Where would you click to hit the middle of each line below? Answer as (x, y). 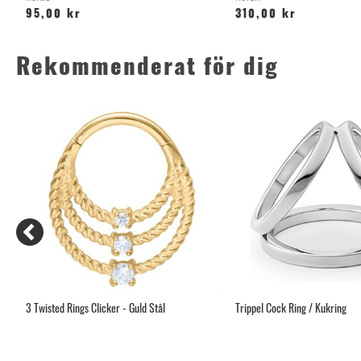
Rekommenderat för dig (147, 70)
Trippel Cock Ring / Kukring (291, 310)
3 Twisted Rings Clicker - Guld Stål (95, 310)
